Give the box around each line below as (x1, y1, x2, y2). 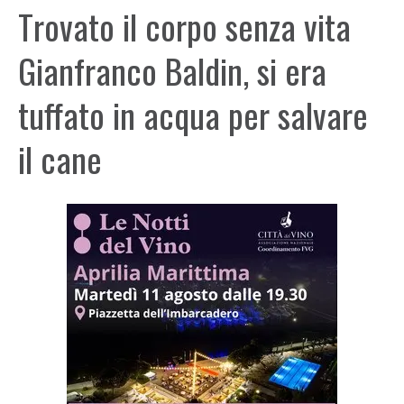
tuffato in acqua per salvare (18, 89, 368, 140)
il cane (18, 133, 102, 184)
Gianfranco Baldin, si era (18, 45, 326, 96)
